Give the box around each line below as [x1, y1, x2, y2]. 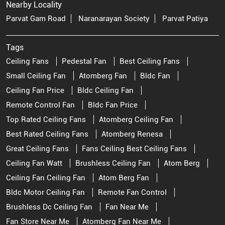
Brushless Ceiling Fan [75, 159, 151, 168]
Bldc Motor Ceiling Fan [6, 188, 85, 197]
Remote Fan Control [98, 188, 167, 197]
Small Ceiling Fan [6, 71, 66, 81]
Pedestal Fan [62, 57, 106, 66]
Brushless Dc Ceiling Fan [6, 202, 92, 212]
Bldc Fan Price [88, 100, 138, 110]
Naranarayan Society [78, 14, 150, 24]
